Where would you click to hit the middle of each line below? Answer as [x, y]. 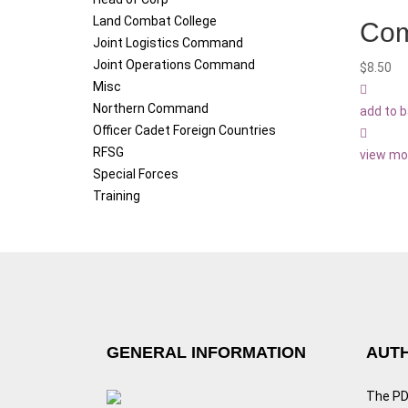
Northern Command [151, 109]
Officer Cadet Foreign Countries [184, 131]
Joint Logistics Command [168, 43]
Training [117, 196]
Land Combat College [155, 21]
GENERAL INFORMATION [206, 353]
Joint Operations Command [174, 65]
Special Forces [136, 174]
